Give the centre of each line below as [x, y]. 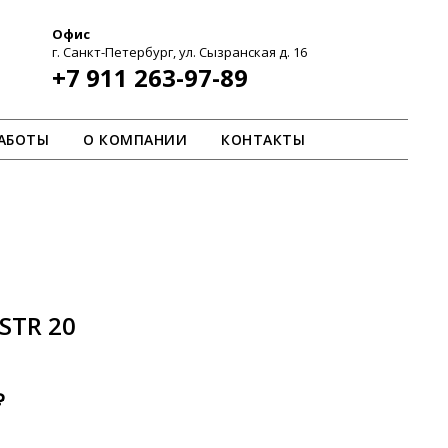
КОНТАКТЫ [263, 139]
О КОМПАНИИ [135, 139]
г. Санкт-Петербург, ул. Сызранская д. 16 [179, 52]
